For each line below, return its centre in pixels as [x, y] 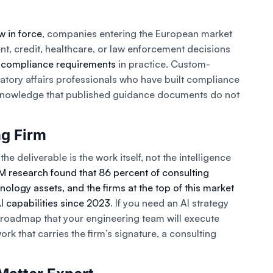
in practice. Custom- [163, 64]
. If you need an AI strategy [169, 203]
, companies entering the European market [137, 34]
